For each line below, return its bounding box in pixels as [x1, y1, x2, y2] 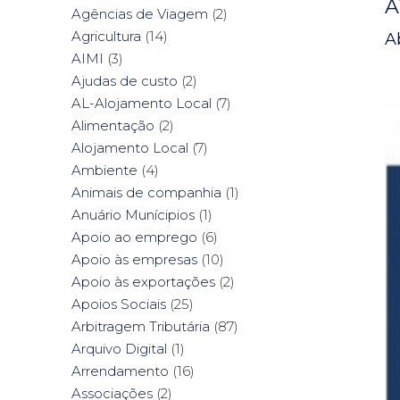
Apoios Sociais [71, 296, 166, 313]
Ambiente [71, 162, 137, 179]
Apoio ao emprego [71, 229, 197, 246]
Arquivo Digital [71, 340, 167, 358]
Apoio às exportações [71, 273, 215, 291]
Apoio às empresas [71, 251, 197, 269]
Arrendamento [71, 362, 169, 380]
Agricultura [71, 28, 141, 46]
